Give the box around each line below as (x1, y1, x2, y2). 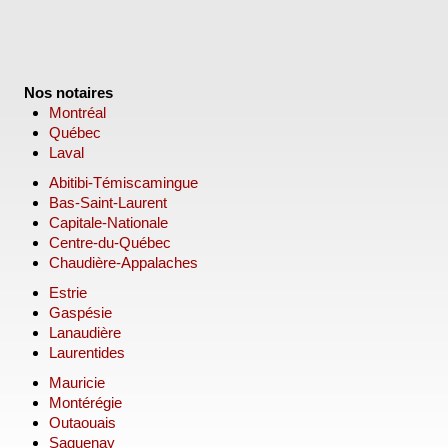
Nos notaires (24, 84, 113, 101)
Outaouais (49, 414, 116, 431)
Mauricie (49, 374, 105, 391)
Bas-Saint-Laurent (49, 194, 167, 211)
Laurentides (49, 344, 125, 361)
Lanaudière (49, 324, 121, 341)
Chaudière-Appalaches (49, 254, 198, 271)
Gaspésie (49, 304, 112, 321)
